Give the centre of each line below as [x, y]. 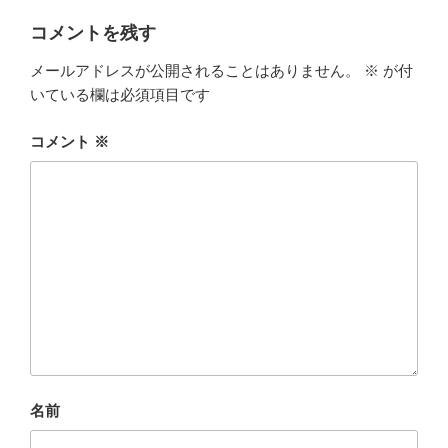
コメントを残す [93, 32]
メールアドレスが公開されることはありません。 [195, 71]
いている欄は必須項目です [120, 95]
